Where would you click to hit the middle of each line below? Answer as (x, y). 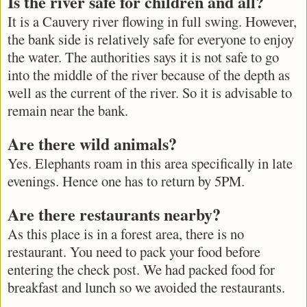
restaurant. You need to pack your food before (134, 251)
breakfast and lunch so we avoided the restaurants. (146, 287)
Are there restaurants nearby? (114, 214)
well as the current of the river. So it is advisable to (150, 92)
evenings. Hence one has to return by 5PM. (126, 181)
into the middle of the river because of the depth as (149, 74)
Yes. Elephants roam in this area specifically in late (150, 163)
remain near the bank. (68, 110)
